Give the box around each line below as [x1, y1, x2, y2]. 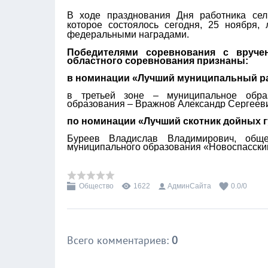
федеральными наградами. [67, 29, 189, 39]
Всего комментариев [67, 233, 166, 247]
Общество [79, 182, 114, 190]
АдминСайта [167, 182, 211, 190]
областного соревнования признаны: [67, 56, 248, 66]
